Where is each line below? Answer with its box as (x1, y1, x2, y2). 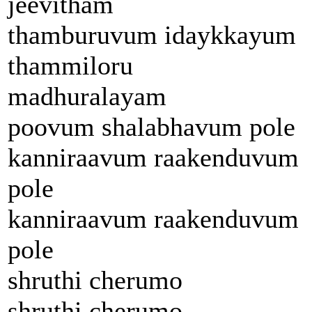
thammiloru (8, 50, 133, 80)
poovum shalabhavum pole (8, 111, 295, 141)
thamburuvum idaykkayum (8, 19, 296, 49)
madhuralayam (8, 81, 166, 111)
